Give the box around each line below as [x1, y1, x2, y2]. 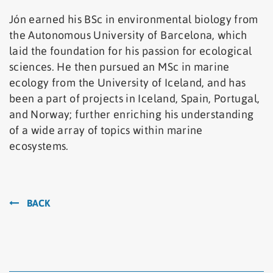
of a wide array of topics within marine [9, 123, 203, 136]
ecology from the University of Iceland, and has [9, 76, 246, 89]
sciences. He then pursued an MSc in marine [9, 60, 230, 73]
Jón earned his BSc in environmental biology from [9, 12, 258, 26]
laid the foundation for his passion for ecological [9, 44, 252, 57]
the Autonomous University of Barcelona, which [9, 28, 247, 41]
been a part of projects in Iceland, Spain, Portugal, [9, 91, 260, 105]
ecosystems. [9, 139, 69, 152]
